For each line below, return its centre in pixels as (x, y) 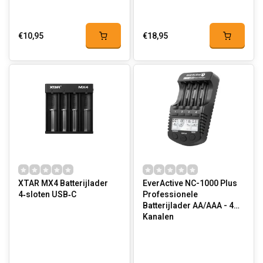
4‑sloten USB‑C (47, 195)
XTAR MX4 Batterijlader (63, 183)
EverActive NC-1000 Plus (190, 183)
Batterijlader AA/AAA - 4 (188, 206)
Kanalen (158, 217)
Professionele (170, 195)
